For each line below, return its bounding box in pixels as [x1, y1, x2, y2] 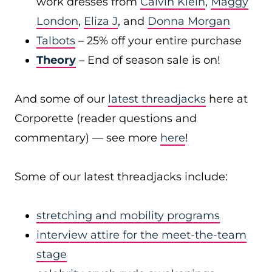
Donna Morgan [148, 15, 230, 28]
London [36, 15, 78, 28]
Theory [36, 53, 76, 67]
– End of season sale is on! [76, 53, 220, 67]
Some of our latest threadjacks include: [15, 170, 228, 183]
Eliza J [84, 15, 118, 28]
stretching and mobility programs [36, 209, 220, 222]
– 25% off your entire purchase [78, 34, 242, 47]
